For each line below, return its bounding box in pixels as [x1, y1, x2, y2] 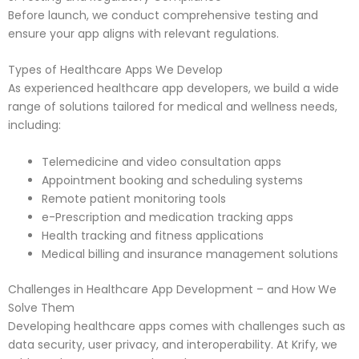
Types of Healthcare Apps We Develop [8, 62, 223, 79]
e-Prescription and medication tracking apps [42, 208, 293, 225]
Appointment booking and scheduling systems [42, 171, 303, 188]
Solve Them [8, 299, 75, 316]
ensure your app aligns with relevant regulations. [8, 25, 279, 42]
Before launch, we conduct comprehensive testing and [8, 6, 318, 23]
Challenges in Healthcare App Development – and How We [8, 280, 337, 297]
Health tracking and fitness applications [42, 227, 264, 244]
